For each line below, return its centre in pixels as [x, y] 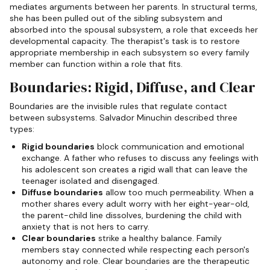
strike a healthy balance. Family [159, 238]
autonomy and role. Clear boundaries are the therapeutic [136, 261]
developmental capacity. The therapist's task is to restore [125, 41]
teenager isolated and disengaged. [90, 181]
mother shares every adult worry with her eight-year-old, [136, 204]
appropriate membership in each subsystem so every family [130, 52]
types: [22, 129]
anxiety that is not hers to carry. [86, 227]
